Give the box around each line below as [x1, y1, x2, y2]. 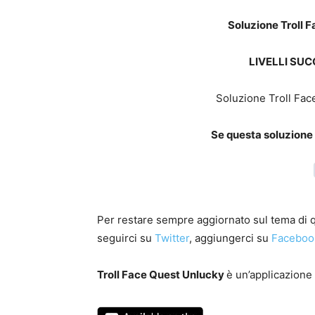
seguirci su [97, 231, 155, 245]
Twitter [155, 231, 189, 245]
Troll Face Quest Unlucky [97, 268, 226, 282]
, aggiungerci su [189, 231, 271, 245]
